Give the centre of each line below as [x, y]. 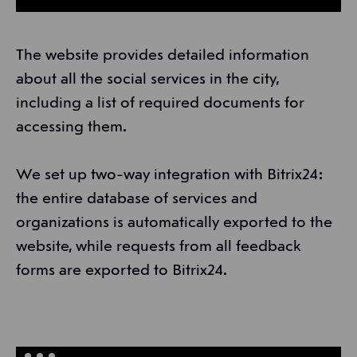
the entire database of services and [137, 199]
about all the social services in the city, [147, 79]
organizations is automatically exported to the [174, 223]
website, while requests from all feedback [159, 247]
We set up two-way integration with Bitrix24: [170, 175]
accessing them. [71, 127]
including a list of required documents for [160, 103]
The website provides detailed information [163, 55]
